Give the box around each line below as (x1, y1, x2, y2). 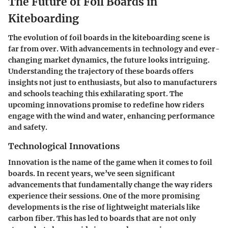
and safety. (8, 123, 47, 132)
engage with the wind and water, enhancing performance (8, 111, 215, 121)
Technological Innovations (8, 141, 120, 151)
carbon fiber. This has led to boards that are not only (8, 214, 196, 223)
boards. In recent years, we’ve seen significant (8, 169, 175, 179)
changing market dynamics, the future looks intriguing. (8, 55, 210, 65)
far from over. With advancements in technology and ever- (8, 44, 220, 53)
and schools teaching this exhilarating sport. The (8, 89, 183, 98)
